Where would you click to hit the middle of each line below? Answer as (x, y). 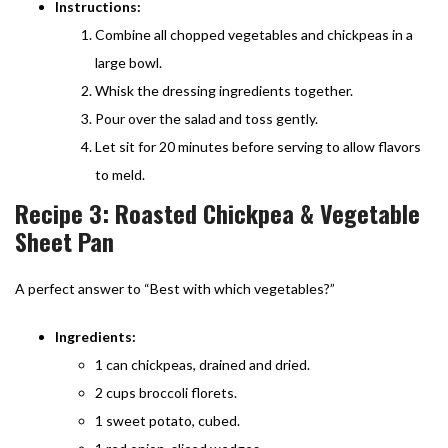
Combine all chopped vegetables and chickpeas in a (254, 34)
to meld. (120, 174)
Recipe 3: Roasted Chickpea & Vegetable (217, 212)
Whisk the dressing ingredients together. (224, 90)
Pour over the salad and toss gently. (206, 118)
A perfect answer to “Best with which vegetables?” (175, 288)
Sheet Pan (64, 240)
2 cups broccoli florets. (166, 392)
